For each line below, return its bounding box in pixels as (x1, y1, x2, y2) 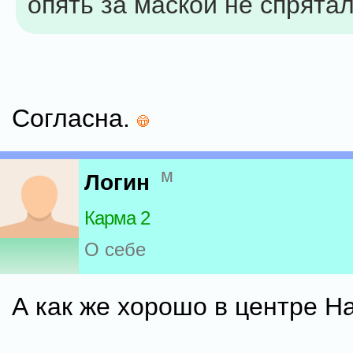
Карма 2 (84, 207, 150, 229)
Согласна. (12, 104, 137, 132)
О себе (84, 239, 146, 261)
